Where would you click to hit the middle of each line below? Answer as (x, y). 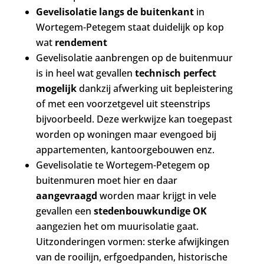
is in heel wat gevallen (85, 73)
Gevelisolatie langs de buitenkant (115, 12)
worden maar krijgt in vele (156, 196)
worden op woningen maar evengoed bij (126, 134)
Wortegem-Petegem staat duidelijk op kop (130, 27)
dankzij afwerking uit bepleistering (156, 88)
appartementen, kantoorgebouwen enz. (125, 150)
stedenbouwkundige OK (150, 211)
